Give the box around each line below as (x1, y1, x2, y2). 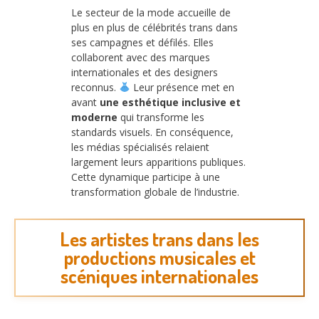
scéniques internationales (61, 263, 258, 288)
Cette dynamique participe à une (71, 170, 220, 184)
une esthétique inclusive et (100, 95, 241, 109)
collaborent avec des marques (71, 51, 210, 64)
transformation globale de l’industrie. (71, 185, 239, 199)
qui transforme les (117, 110, 204, 124)
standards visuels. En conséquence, (71, 125, 234, 139)
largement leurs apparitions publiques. (71, 155, 246, 169)
